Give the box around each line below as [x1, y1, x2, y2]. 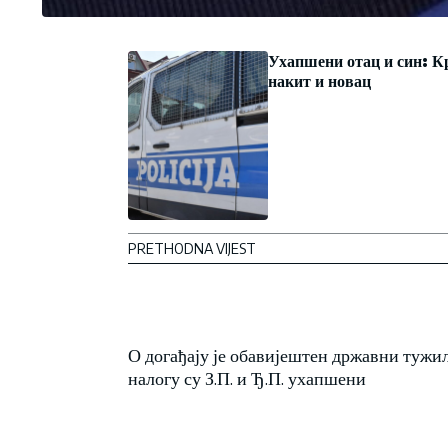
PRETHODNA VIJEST [128, 240, 256, 257]
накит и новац [268, 71, 371, 91]
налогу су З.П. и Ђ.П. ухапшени [128, 366, 366, 389]
